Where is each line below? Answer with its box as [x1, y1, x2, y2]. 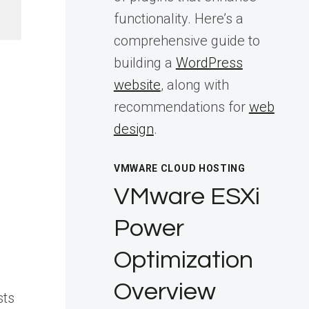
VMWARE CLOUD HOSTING [113, 163, 246, 174]
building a [113, 54, 176, 71]
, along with [160, 77, 229, 93]
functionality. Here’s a [113, 10, 243, 27]
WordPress [175, 54, 243, 71]
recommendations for [113, 99, 249, 115]
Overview [113, 279, 216, 305]
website [113, 77, 161, 93]
